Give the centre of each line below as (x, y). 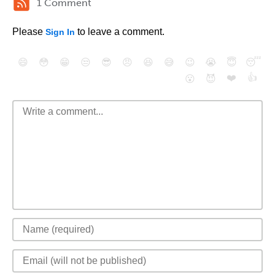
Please (29, 32)
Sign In (60, 32)
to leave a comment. (120, 32)
